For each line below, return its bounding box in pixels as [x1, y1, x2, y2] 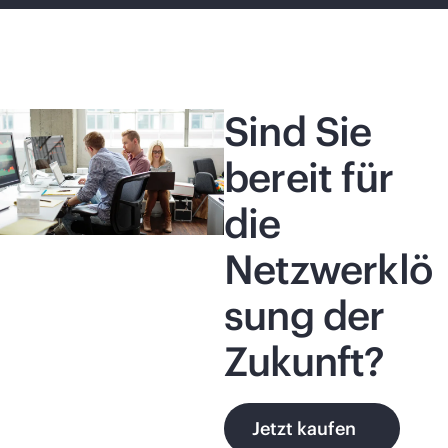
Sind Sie [224, 106, 372, 157]
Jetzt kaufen [252, 417, 356, 440]
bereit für [224, 152, 393, 203]
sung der [224, 290, 385, 341]
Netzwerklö [224, 244, 432, 295]
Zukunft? [224, 336, 385, 387]
